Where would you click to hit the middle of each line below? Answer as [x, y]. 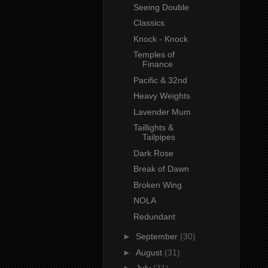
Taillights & [153, 128]
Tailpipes [159, 137]
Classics [149, 23]
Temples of [154, 55]
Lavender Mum [162, 112]
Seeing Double [161, 7]
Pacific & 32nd [160, 80]
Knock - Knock [160, 39]
